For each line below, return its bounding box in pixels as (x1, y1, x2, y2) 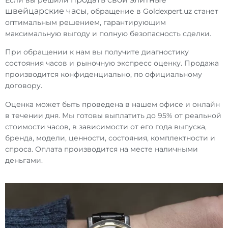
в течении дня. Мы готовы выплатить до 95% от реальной (5, 110, 221, 120)
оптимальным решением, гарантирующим (5, 17, 166, 27)
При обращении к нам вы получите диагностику (5, 47, 189, 57)
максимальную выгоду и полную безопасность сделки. (5, 28, 213, 38)
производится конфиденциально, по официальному (5, 70, 202, 79)
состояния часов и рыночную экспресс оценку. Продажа (5, 59, 219, 68)
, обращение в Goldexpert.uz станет (87, 6, 218, 16)
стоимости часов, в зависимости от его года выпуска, (5, 122, 207, 131)
